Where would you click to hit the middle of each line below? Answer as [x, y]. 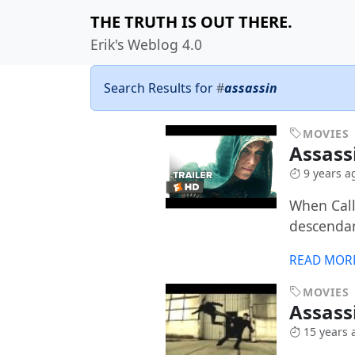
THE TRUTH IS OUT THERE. [191, 22]
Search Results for [160, 88]
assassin [251, 88]
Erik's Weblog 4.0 [146, 44]
